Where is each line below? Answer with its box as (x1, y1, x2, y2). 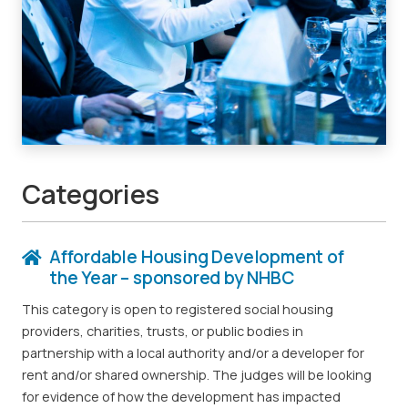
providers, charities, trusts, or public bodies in (22, 322, 303, 341)
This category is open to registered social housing (22, 301, 333, 319)
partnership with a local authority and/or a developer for (22, 344, 364, 362)
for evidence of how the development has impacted (22, 388, 341, 406)
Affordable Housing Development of (49, 245, 344, 270)
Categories (22, 175, 160, 212)
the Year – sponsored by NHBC (49, 266, 294, 291)
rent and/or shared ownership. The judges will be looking (22, 366, 372, 384)
